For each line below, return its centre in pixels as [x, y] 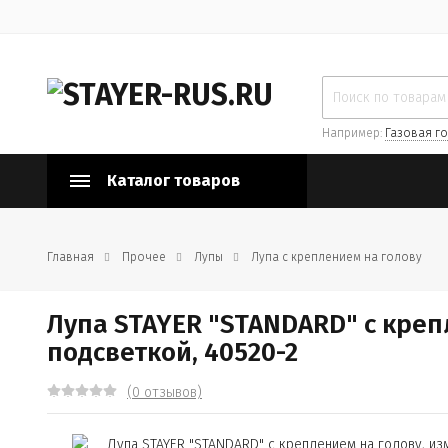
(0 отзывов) [164, 392]
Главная [70, 257]
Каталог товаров [173, 180]
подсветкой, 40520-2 [172, 352]
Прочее [144, 257]
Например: [353, 133]
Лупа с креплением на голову [336, 257]
